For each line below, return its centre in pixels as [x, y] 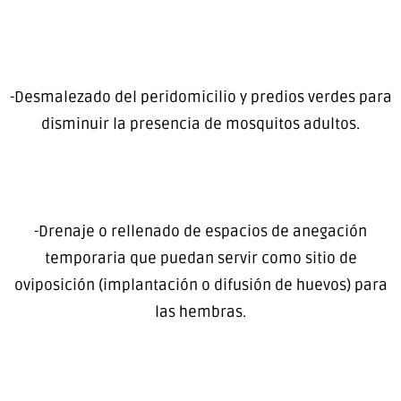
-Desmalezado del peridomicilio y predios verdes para [200, 98]
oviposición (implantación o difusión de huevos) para [200, 286]
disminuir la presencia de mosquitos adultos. [200, 124]
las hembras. [200, 312]
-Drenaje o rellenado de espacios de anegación [200, 232]
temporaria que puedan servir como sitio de [200, 259]
